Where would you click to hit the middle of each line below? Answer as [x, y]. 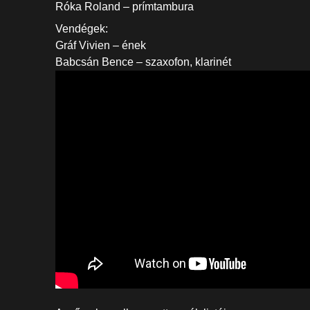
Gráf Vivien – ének [101, 45]
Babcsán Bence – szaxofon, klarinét [143, 62]
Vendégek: [82, 29]
